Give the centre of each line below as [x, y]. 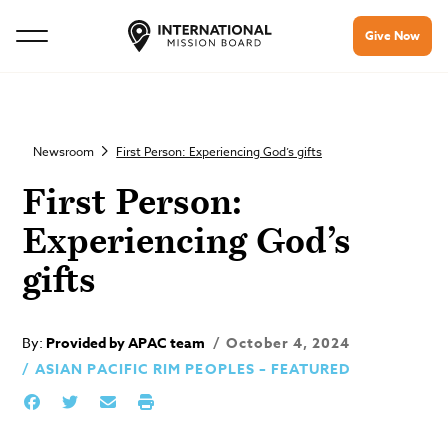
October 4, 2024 [286, 343]
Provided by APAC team [127, 343]
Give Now [392, 35]
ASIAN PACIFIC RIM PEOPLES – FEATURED [192, 369]
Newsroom [64, 151]
